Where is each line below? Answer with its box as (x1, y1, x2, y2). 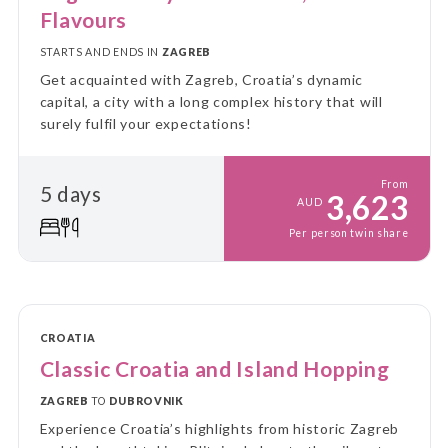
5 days (39, 180, 102, 206)
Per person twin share (288, 227, 409, 240)
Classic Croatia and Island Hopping (39, 356, 390, 382)
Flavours (39, 7, 128, 33)
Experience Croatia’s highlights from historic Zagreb (39, 420, 399, 438)
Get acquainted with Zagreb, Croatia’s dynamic (39, 71, 363, 89)
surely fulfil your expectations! (39, 115, 252, 133)
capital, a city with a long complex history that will (39, 93, 383, 111)
